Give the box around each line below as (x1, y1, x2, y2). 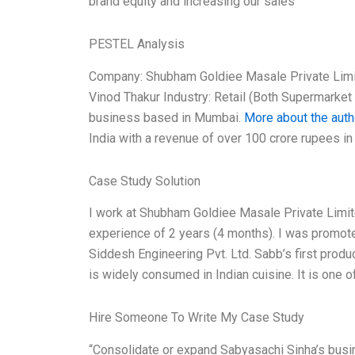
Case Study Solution (89, 173, 200, 189)
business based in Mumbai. (89, 109, 244, 125)
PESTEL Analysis (89, 36, 185, 52)
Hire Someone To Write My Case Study (89, 310, 304, 326)
